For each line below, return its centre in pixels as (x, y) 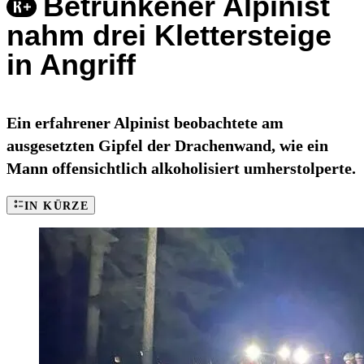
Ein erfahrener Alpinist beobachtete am (145, 123)
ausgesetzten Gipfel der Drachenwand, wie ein (167, 146)
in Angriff (71, 65)
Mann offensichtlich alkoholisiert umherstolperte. (181, 169)
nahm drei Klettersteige (169, 36)
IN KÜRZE (57, 206)
